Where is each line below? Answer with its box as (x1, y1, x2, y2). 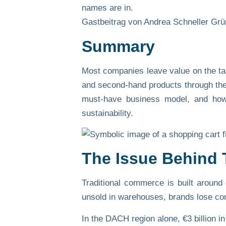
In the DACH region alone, (82, 213, 183, 223)
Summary (82, 37, 155, 55)
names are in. (82, 3, 133, 13)
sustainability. (82, 108, 133, 118)
